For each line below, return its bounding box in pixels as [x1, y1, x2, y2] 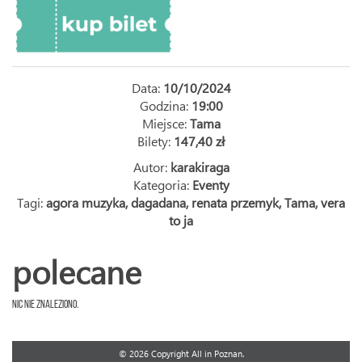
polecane [12, 250, 141, 293]
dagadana [131, 194, 186, 211]
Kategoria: [133, 176, 192, 193]
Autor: [133, 158, 170, 175]
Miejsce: [141, 115, 190, 132]
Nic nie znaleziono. [12, 299, 78, 311]
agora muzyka [46, 194, 125, 211]
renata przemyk [192, 194, 279, 211]
